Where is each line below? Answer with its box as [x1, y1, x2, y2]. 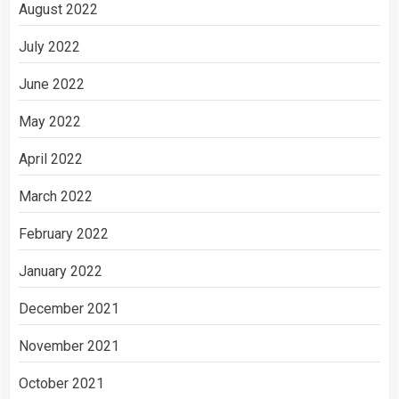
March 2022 [19, 188, 93, 205]
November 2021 [19, 338, 119, 354]
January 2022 [19, 263, 102, 280]
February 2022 [19, 225, 109, 242]
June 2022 [19, 76, 85, 93]
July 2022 [19, 38, 80, 55]
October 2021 [19, 375, 104, 392]
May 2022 [19, 113, 81, 130]
